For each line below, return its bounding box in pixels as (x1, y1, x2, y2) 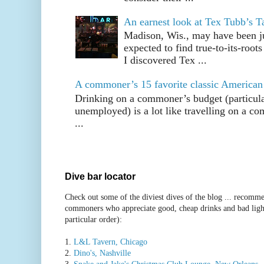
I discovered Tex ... (124, 54, 207, 67)
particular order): (65, 214, 122, 224)
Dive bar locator (65, 170, 136, 181)
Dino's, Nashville (74, 247, 131, 258)
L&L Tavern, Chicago (74, 236, 147, 246)
